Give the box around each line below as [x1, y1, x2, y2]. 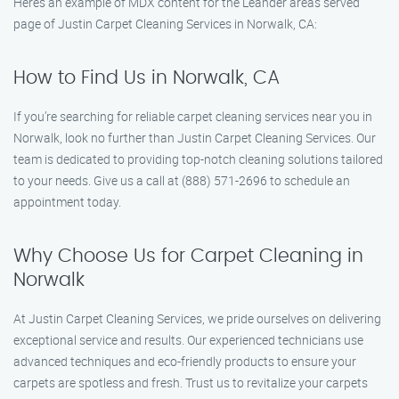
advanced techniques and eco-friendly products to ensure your [13, 353, 356, 370]
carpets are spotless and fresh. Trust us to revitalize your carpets [13, 374, 368, 391]
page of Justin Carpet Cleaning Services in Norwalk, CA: [13, 15, 317, 32]
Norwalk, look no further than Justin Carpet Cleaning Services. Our [13, 129, 376, 146]
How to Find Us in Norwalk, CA [13, 69, 280, 87]
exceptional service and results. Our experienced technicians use [13, 331, 363, 348]
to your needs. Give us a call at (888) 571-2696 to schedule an [13, 172, 350, 189]
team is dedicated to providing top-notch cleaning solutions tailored [13, 151, 383, 167]
